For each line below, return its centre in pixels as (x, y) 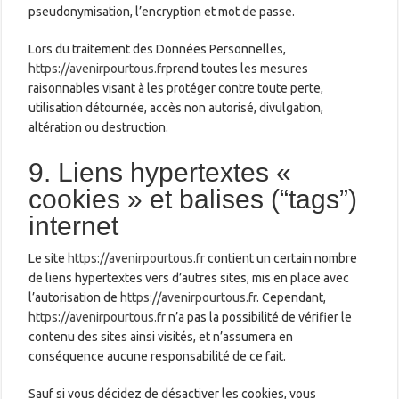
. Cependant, (292, 297)
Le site (49, 258)
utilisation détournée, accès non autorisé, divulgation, (176, 107)
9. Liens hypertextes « (160, 172)
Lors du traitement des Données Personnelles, (158, 49)
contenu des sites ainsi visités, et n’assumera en (161, 336)
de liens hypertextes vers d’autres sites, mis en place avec (189, 277)
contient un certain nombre (281, 258)
